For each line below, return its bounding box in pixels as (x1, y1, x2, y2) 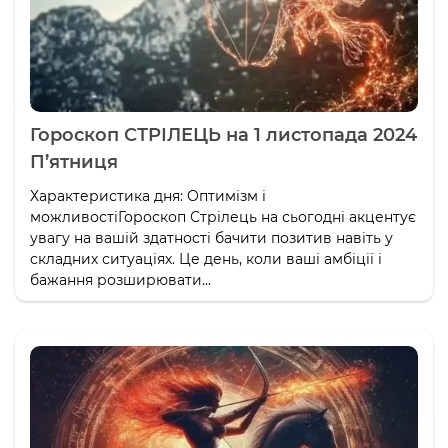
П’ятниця (30, 150, 118, 173)
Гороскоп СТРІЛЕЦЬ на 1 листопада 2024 (30, 123, 417, 146)
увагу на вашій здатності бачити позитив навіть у (30, 228, 393, 247)
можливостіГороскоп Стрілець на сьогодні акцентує (30, 207, 416, 226)
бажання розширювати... (30, 270, 211, 289)
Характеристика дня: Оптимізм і (30, 186, 266, 205)
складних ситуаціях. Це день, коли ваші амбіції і (30, 249, 382, 268)
